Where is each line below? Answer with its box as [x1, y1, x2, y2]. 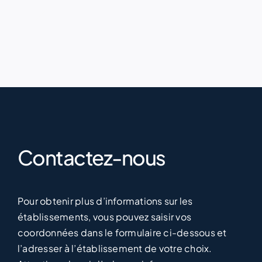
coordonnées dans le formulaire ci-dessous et [17, 240, 227, 253]
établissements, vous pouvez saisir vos [17, 224, 192, 237]
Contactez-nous [17, 158, 166, 184]
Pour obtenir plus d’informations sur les [17, 208, 193, 221]
